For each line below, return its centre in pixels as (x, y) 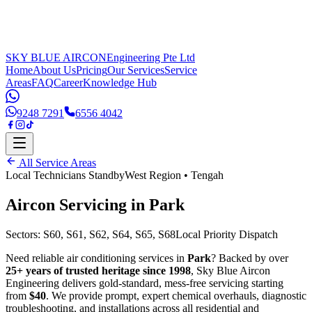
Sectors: (24, 234)
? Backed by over (250, 258)
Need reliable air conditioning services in (96, 258)
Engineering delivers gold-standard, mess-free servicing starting (145, 283)
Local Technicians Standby (65, 175)
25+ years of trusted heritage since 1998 (98, 270)
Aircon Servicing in (77, 204)
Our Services (136, 70)
